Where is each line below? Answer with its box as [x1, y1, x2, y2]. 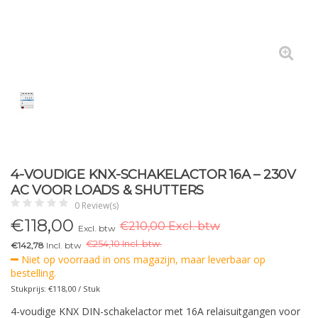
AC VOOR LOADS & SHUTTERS [11, 182, 204, 198]
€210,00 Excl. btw [120, 219, 220, 233]
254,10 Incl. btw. [93, 238, 162, 249]
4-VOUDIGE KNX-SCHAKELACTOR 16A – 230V [11, 166, 296, 182]
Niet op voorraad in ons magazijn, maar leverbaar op [18, 253, 265, 266]
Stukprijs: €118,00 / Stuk [11, 283, 100, 294]
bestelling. [11, 266, 56, 280]
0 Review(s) [75, 199, 119, 212]
